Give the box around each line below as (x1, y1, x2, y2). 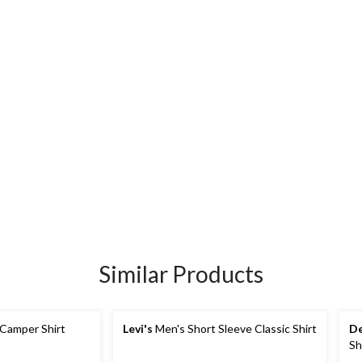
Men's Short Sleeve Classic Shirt (153, 322, 317, 335)
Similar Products (99, 260, 263, 288)
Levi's (123, 322, 153, 335)
